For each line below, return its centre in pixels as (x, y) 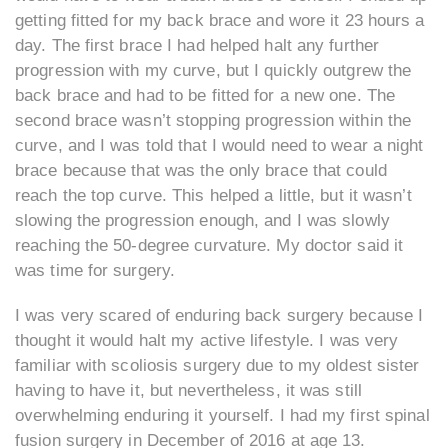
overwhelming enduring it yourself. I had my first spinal (222, 416)
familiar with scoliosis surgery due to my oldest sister (217, 366)
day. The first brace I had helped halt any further (197, 46)
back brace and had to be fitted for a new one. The (205, 96)
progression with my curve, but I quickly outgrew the (213, 71)
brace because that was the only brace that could (201, 171)
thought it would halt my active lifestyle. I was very (207, 341)
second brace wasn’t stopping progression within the (213, 121)
